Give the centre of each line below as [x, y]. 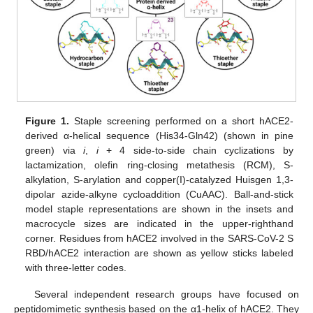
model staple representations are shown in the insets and [159, 209]
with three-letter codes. [76, 267]
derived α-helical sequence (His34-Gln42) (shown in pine [159, 135]
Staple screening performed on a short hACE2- [181, 121]
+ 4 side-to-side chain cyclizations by [196, 150]
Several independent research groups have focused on [166, 294]
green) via [54, 150]
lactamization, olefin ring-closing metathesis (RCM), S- [159, 165]
